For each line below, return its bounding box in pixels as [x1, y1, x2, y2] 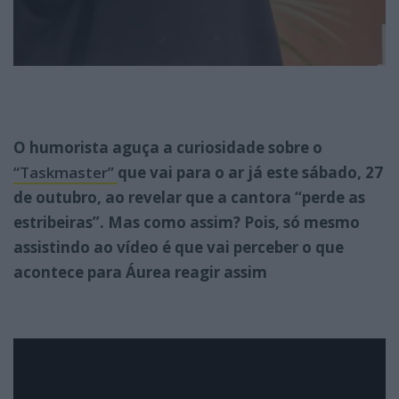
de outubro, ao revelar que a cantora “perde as [13, 186, 365, 208]
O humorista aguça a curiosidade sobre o [13, 136, 322, 158]
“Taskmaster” [13, 161, 118, 183]
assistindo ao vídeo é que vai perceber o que [13, 236, 344, 257]
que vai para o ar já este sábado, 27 [118, 161, 383, 183]
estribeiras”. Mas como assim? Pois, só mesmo [13, 211, 360, 232]
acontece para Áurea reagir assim [13, 261, 267, 282]
